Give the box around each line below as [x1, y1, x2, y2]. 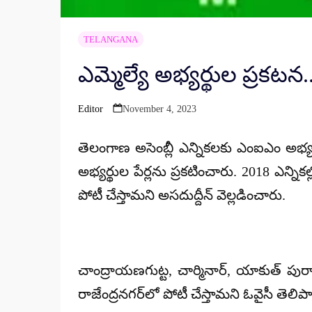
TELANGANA [83, 34, 138, 45]
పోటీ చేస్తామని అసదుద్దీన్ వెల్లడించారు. [77, 187, 286, 203]
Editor [77, 104, 103, 115]
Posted [77, 110, 103, 121]
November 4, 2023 [122, 104, 196, 115]
